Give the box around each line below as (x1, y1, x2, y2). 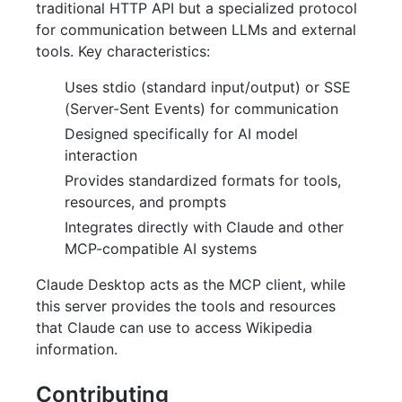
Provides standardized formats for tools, (65, 170, 341, 189)
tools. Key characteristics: (36, 41, 210, 60)
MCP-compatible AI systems (65, 239, 257, 258)
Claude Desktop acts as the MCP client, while (36, 275, 345, 293)
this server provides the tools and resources (36, 296, 336, 315)
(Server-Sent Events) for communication (65, 99, 338, 118)
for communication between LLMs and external (36, 20, 356, 39)
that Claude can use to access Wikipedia (36, 318, 312, 336)
